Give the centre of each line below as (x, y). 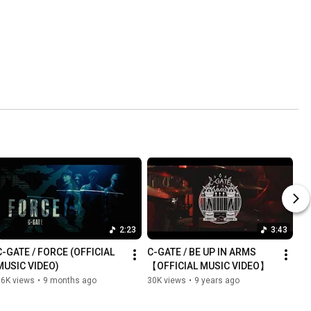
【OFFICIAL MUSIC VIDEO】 (208, 266)
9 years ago (217, 280)
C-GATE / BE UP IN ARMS (202, 252)
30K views (167, 280)
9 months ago (70, 280)
